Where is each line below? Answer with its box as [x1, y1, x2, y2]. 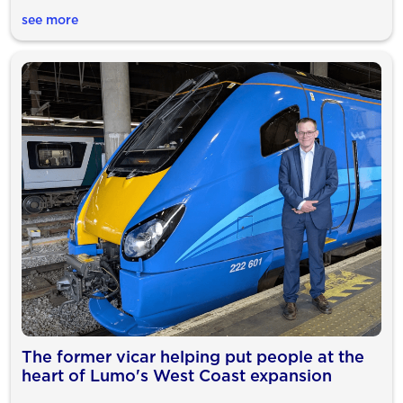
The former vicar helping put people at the [22, 346, 364, 366]
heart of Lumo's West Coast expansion [22, 365, 332, 385]
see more [22, 12, 78, 27]
